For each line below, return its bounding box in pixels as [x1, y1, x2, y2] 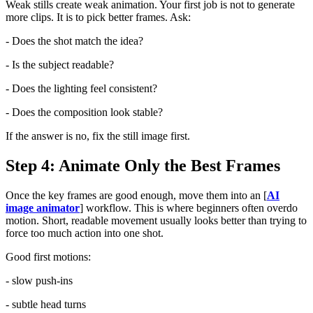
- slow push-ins [6, 274, 73, 286]
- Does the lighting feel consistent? [6, 82, 157, 94]
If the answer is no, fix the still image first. [6, 129, 190, 142]
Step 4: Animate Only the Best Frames [6, 156, 280, 175]
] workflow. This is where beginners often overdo [80, 201, 298, 214]
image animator [6, 201, 80, 214]
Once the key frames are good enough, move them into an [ [6, 189, 267, 201]
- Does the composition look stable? [6, 105, 163, 118]
